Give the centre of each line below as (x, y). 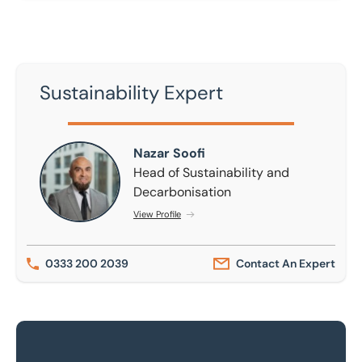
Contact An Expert (286, 263)
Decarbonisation (182, 192)
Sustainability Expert (131, 93)
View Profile (157, 214)
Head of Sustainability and (211, 172)
